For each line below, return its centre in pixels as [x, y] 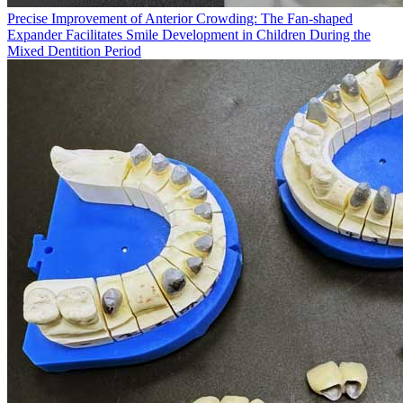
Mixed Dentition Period [74, 51]
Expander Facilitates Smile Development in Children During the [189, 35]
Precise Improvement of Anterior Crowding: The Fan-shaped [180, 19]
